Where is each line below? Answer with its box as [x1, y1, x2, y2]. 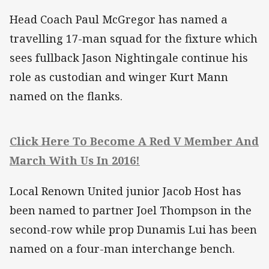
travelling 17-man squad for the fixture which [10, 31, 258, 46]
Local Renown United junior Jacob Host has [10, 183, 241, 198]
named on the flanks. [10, 89, 122, 104]
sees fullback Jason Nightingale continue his [10, 50, 248, 65]
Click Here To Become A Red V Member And [10, 134, 259, 149]
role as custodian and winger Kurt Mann [10, 70, 228, 85]
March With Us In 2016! [10, 153, 140, 168]
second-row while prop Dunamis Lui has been [10, 222, 257, 237]
